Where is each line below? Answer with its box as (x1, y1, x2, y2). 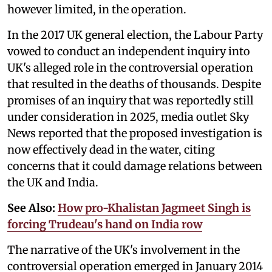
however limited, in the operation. (7, 2, 186, 16)
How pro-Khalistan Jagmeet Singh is (58, 200, 251, 215)
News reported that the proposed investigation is (7, 126, 262, 140)
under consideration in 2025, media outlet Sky (7, 109, 249, 124)
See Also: (7, 200, 58, 215)
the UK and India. (7, 175, 98, 189)
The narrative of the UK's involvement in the (7, 242, 240, 257)
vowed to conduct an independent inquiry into (7, 44, 250, 58)
